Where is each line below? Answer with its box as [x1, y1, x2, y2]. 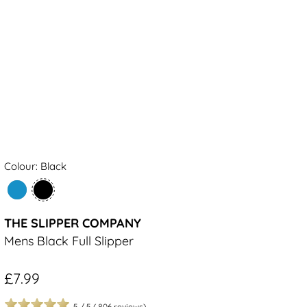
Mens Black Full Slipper [4, 233, 134, 249]
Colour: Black [4, 160, 66, 173]
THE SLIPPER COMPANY [4, 215, 141, 232]
